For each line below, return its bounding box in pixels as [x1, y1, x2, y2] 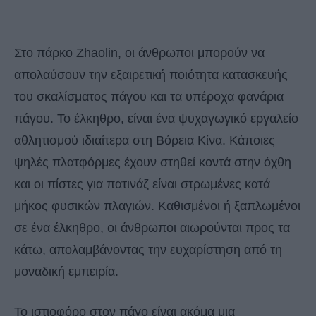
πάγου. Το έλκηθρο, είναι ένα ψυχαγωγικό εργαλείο [14, 111, 298, 126]
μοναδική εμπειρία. [14, 264, 119, 279]
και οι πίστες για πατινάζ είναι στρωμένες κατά [14, 176, 270, 191]
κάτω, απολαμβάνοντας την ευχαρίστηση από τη [14, 242, 282, 257]
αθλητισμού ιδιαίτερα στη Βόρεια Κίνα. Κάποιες [14, 133, 275, 147]
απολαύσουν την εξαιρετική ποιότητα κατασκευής [14, 67, 288, 82]
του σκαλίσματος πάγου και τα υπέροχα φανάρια [14, 89, 284, 104]
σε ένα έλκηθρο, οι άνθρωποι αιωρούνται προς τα [14, 220, 290, 235]
